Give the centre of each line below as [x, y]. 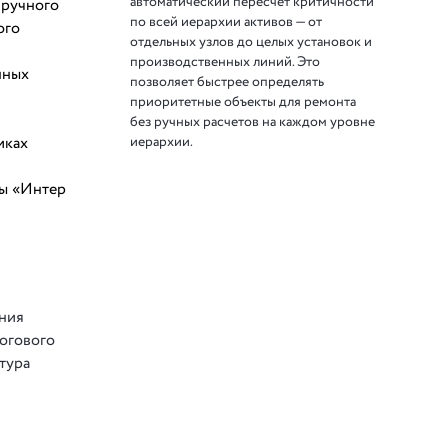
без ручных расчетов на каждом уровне [253, 121]
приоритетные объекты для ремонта [243, 101]
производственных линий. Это [225, 61]
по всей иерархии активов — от [226, 21]
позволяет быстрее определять [227, 81]
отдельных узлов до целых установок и [251, 41]
